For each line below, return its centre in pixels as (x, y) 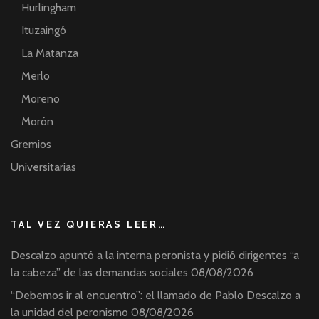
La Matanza (50, 53)
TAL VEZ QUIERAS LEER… (89, 225)
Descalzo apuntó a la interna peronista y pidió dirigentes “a (155, 256)
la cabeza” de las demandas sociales (99, 273)
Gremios (31, 145)
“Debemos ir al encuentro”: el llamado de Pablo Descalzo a (156, 296)
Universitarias (43, 167)
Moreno (41, 99)
